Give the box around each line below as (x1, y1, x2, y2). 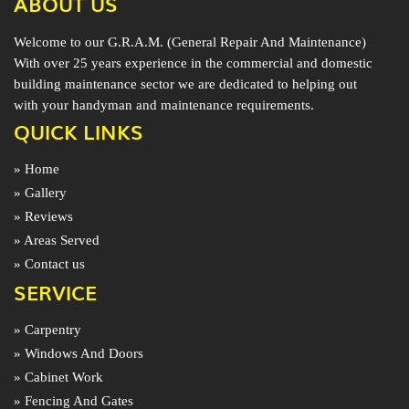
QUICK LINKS (14, 116, 143, 146)
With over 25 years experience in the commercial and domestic (14, 56, 372, 70)
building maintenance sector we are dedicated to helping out (14, 77, 357, 91)
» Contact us (14, 257, 85, 271)
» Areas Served (14, 233, 100, 247)
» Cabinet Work (14, 370, 103, 384)
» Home (14, 162, 59, 176)
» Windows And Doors (14, 346, 143, 361)
